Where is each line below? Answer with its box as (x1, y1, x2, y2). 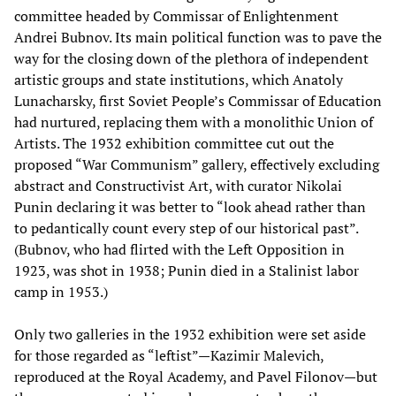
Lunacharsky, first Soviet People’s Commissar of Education (14, 91, 382, 111)
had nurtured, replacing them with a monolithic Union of (14, 112, 373, 133)
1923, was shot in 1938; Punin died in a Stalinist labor (14, 261, 359, 281)
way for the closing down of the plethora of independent (14, 49, 369, 69)
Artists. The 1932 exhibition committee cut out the (14, 133, 334, 154)
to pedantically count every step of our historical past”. (14, 218, 358, 239)
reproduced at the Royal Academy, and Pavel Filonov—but (14, 367, 377, 387)
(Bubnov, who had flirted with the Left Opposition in (14, 240, 345, 260)
